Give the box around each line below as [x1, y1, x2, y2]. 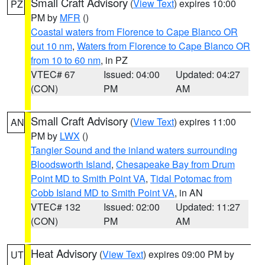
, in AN [174, 186, 203, 199]
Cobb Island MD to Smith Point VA [31, 186, 174, 199]
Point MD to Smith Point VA [31, 172, 146, 185]
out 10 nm [31, 39, 72, 53]
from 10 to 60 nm [31, 53, 101, 67]
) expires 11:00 [174, 115, 236, 128]
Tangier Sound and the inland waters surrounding [31, 143, 237, 157]
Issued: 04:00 [103, 67, 160, 81]
